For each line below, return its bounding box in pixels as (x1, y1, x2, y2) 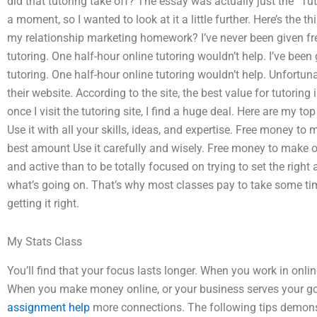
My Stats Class (7, 234, 82, 248)
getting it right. (7, 196, 79, 210)
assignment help (7, 300, 90, 314)
